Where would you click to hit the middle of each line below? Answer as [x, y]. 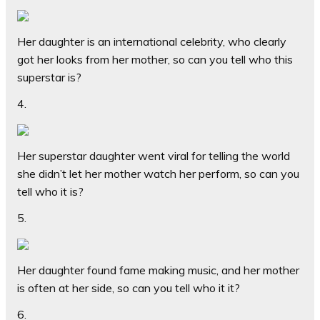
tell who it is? [50, 192]
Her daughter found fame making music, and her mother [158, 270]
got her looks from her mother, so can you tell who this [155, 60]
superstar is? [49, 77]
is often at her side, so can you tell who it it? [129, 288]
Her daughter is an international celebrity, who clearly [152, 42]
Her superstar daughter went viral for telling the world [154, 156]
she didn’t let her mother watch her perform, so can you [158, 174]
